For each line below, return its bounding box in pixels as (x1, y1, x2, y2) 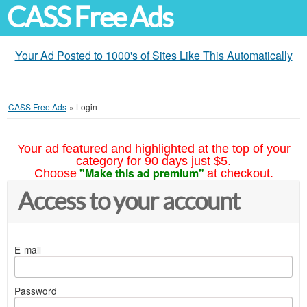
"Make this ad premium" (79, 165, 204, 181)
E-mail (14, 243, 41, 256)
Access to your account (18, 188, 240, 214)
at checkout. (206, 167, 273, 180)
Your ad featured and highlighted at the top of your (16, 142, 291, 156)
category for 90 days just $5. (76, 154, 231, 168)
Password (14, 284, 57, 297)
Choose (34, 167, 77, 180)
